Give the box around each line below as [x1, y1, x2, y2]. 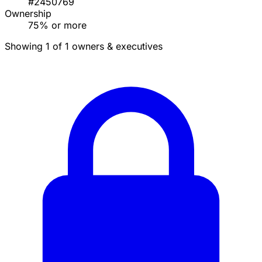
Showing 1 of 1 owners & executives [5, 40, 163, 53]
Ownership [5, 8, 51, 20]
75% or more [28, 19, 87, 32]
